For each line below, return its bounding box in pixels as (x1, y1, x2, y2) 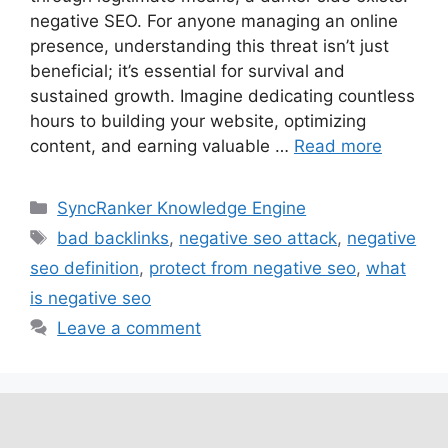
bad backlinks (57, 228, 170, 249)
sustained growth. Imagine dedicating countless (30, 86, 415, 107)
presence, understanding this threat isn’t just (30, 36, 389, 57)
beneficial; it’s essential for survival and (30, 61, 345, 82)
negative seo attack (179, 228, 338, 249)
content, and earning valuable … (30, 136, 294, 157)
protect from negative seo (149, 258, 356, 279)
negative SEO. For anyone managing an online (30, 11, 398, 32)
